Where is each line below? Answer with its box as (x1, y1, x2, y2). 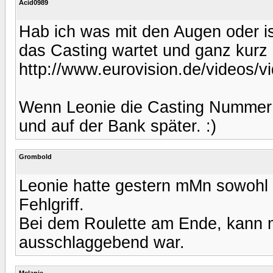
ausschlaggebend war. (19, 233, 185, 252)
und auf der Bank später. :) (19, 116, 216, 135)
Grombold (19, 152, 52, 160)
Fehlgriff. (19, 195, 84, 214)
